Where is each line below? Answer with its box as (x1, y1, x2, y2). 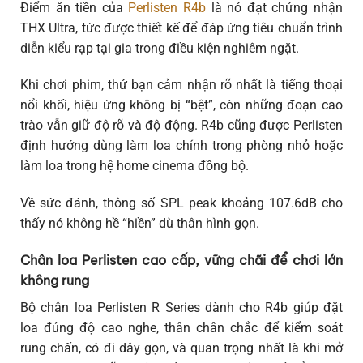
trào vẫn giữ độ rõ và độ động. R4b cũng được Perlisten (20, 117, 343, 134)
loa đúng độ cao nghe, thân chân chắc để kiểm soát (20, 319, 343, 335)
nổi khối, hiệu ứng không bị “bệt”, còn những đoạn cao (20, 97, 343, 113)
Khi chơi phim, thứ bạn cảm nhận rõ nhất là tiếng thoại (20, 77, 343, 93)
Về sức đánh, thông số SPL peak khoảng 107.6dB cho (20, 195, 343, 211)
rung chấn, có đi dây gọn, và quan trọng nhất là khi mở (20, 340, 343, 356)
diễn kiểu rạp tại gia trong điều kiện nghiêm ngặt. (20, 40, 299, 56)
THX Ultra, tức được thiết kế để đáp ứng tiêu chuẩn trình (20, 19, 343, 36)
